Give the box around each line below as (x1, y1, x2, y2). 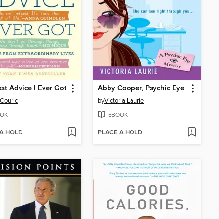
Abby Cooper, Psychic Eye (98, 84, 184, 93)
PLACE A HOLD (98, 129, 142, 137)
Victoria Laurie (104, 96, 144, 105)
